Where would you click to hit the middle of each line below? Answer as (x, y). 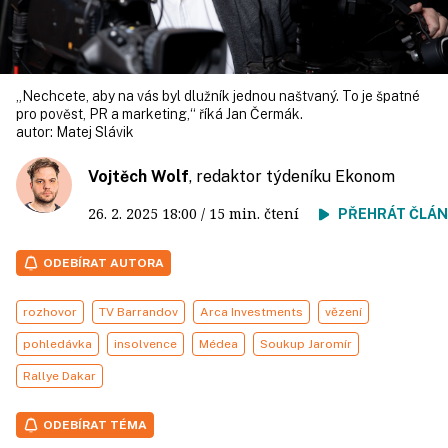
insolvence (145, 344)
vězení (343, 312)
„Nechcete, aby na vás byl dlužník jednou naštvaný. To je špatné (218, 96)
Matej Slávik (95, 132)
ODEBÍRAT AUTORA (103, 263)
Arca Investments (251, 312)
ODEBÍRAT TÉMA (95, 425)
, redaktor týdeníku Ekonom (292, 176)
